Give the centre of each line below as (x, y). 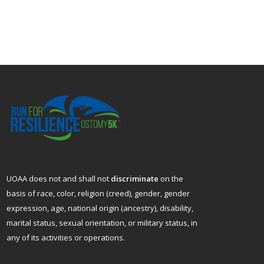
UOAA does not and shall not (58, 179)
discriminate (134, 179)
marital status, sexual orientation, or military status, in (102, 223)
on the (171, 179)
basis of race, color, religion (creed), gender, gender (98, 194)
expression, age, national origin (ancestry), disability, (100, 208)
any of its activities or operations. (65, 238)
